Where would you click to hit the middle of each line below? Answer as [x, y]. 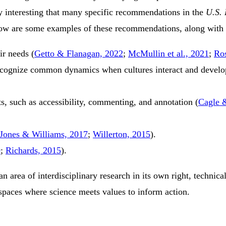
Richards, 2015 [33, 151]
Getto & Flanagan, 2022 [79, 54]
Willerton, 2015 [122, 134]
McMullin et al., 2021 [168, 54]
